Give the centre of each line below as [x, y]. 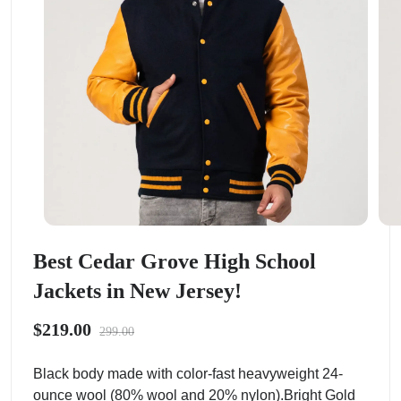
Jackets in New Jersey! [137, 291]
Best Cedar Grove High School [175, 261]
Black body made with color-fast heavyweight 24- [188, 374]
